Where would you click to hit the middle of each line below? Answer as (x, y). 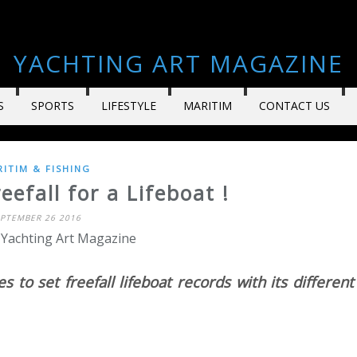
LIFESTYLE (129, 106)
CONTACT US (294, 106)
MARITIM (208, 106)
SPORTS (53, 106)
